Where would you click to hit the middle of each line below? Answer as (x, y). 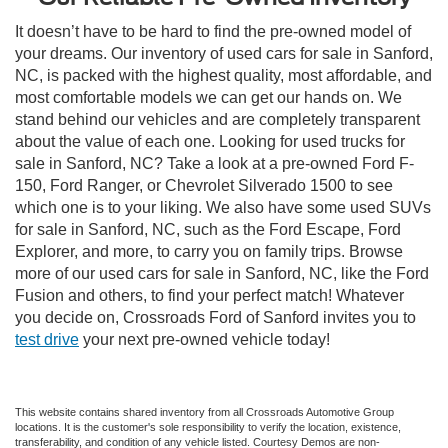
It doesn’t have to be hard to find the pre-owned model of (213, 31)
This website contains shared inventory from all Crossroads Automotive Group (204, 412)
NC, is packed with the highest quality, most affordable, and (223, 75)
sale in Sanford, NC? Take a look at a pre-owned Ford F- (214, 163)
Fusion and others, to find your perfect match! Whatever (209, 295)
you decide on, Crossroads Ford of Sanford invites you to (215, 317)
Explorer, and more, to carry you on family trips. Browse (209, 251)
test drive (47, 339)
